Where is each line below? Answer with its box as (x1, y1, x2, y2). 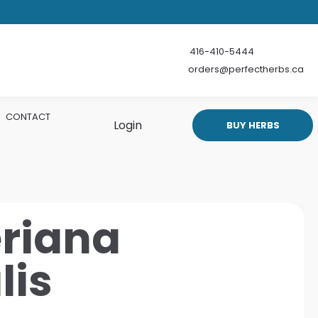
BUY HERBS (226, 118, 280, 132)
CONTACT (6, 110, 50, 124)
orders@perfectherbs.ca (188, 62, 304, 76)
